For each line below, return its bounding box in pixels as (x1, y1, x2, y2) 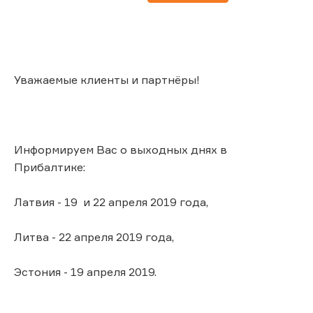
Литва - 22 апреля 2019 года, (14, 229, 174, 244)
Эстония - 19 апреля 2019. (14, 264, 156, 279)
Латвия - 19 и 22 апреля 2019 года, (14, 194, 208, 209)
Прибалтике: (14, 159, 85, 174)
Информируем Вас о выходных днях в (14, 142, 227, 156)
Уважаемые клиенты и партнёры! (14, 72, 200, 87)
